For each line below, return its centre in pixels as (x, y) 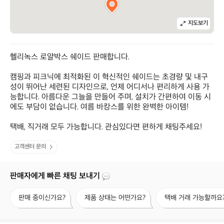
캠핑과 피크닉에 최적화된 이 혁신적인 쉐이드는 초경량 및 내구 (109, 77)
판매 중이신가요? (42, 198)
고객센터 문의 (30, 147)
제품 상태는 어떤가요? (115, 198)
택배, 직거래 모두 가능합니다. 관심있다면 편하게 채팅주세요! (106, 127)
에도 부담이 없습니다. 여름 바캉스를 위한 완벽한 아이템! (99, 107)
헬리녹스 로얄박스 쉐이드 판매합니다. (70, 57)
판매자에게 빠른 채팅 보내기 (55, 176)
